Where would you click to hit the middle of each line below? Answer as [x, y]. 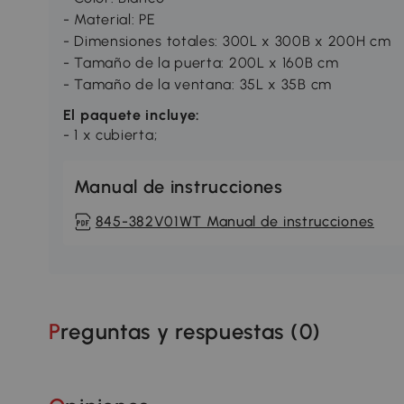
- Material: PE [109, 19]
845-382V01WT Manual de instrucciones [234, 221]
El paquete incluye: [132, 115]
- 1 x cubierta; [110, 134]
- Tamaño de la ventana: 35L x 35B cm [197, 84]
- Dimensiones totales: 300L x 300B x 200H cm [227, 41]
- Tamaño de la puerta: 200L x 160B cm [201, 62]
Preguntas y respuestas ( [180, 331]
